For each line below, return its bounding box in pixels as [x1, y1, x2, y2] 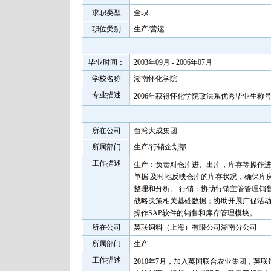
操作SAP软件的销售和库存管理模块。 [134, 209, 256, 217]
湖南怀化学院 [134, 74, 177, 83]
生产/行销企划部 [134, 143, 186, 151]
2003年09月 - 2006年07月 [134, 58, 212, 67]
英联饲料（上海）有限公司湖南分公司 [134, 223, 257, 232]
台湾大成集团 [134, 126, 177, 135]
